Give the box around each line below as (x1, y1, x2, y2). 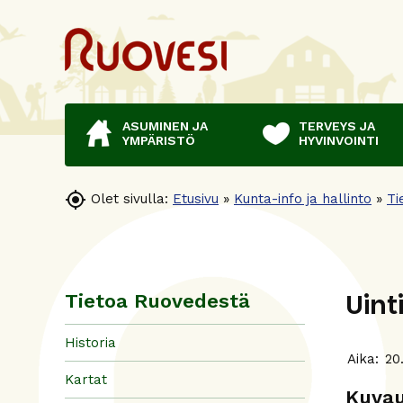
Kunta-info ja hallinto (234, 190, 372, 207)
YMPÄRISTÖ (122, 133, 195, 148)
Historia (65, 334, 116, 351)
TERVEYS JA (299, 119, 375, 133)
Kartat (65, 371, 107, 388)
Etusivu (173, 190, 219, 207)
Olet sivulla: (91, 190, 168, 207)
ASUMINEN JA (122, 119, 208, 133)
